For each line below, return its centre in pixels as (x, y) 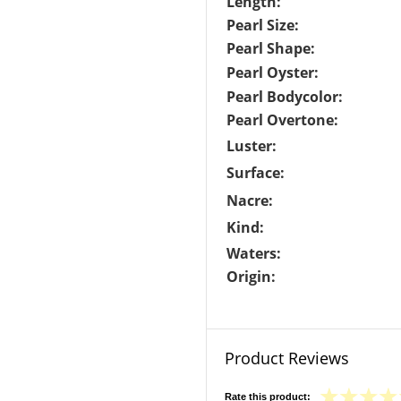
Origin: (251, 277)
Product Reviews (287, 358)
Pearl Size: (263, 25)
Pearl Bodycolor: (285, 97)
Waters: (254, 253)
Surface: (256, 173)
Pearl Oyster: (273, 73)
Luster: (252, 146)
